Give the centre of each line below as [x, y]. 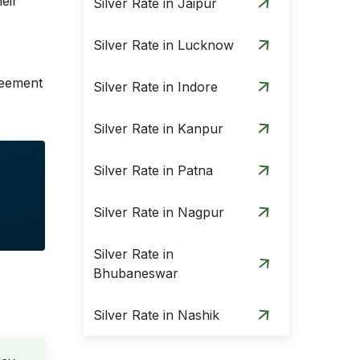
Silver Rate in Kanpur [158, 129]
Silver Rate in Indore [155, 87]
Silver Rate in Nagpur [159, 212]
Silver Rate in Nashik [156, 315]
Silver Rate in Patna [153, 170]
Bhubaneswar [136, 273]
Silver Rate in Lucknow [164, 45]
